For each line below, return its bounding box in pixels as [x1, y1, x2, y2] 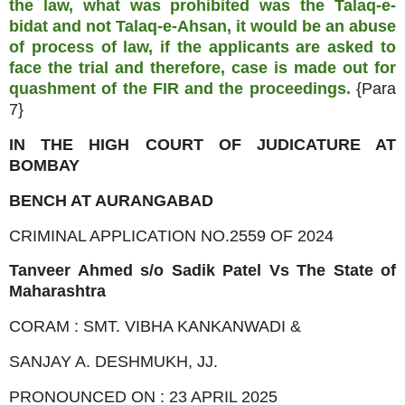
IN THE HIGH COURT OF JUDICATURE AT [9, 135, 396, 154]
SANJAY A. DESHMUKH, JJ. [9, 353, 218, 372]
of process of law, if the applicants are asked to [9, 38, 396, 57]
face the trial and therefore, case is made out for [9, 59, 396, 78]
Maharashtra [9, 282, 106, 301]
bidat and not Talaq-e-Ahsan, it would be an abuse [9, 17, 396, 36]
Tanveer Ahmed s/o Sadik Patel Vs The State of [9, 261, 396, 280]
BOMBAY [9, 155, 80, 174]
